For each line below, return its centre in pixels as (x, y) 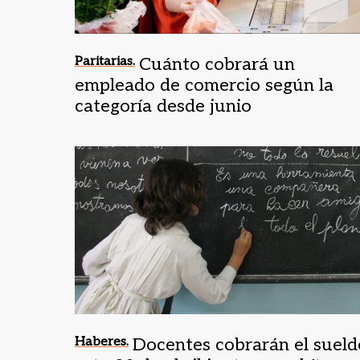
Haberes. (102, 342)
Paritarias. (105, 61)
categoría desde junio (163, 106)
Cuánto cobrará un (217, 64)
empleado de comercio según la (204, 85)
